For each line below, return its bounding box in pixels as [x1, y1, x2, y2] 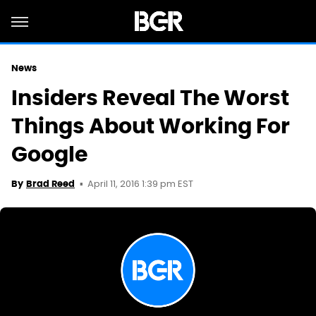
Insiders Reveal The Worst [11, 84, 289, 111]
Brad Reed [26, 178, 75, 190]
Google [11, 140, 87, 168]
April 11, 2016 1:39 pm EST [87, 177, 193, 192]
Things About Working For [11, 112, 290, 140]
